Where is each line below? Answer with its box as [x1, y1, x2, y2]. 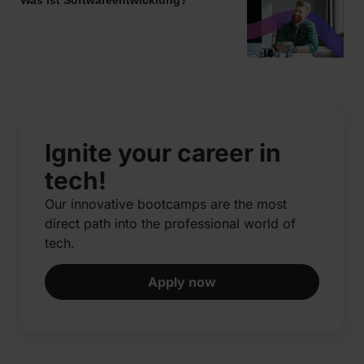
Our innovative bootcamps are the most [45, 195, 287, 212]
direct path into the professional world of [45, 214, 296, 232]
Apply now [148, 274, 216, 291]
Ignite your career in [45, 137, 281, 167]
